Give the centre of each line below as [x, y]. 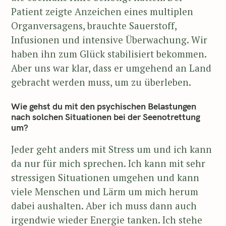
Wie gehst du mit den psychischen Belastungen [104, 106]
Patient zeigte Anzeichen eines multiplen [102, 12]
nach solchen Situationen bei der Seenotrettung [106, 117]
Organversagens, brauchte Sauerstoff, [94, 26]
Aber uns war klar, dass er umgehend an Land [111, 68]
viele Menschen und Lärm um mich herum [105, 192]
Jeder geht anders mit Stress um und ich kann [111, 149]
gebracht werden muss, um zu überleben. [101, 82]
